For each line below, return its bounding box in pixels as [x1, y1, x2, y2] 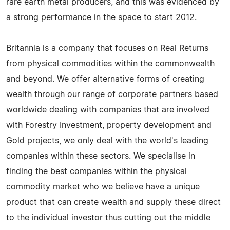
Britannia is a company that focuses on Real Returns [6, 44, 208, 52]
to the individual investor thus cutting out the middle [6, 213, 210, 222]
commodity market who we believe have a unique [6, 182, 200, 191]
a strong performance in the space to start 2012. [6, 13, 197, 22]
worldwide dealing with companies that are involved [6, 105, 209, 114]
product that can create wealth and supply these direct [6, 198, 221, 206]
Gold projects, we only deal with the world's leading [6, 136, 208, 145]
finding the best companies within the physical [6, 167, 187, 176]
